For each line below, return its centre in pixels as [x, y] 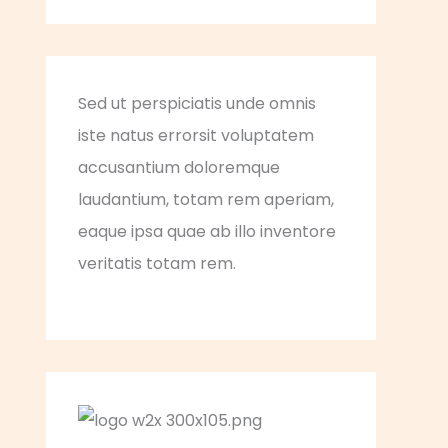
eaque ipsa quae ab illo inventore [207, 232]
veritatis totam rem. [157, 264]
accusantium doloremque [179, 168]
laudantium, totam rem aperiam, [206, 200]
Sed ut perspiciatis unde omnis [197, 104]
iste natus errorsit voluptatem [196, 136]
